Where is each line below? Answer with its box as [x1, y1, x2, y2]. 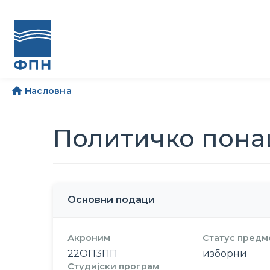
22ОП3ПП [67, 248, 118, 259]
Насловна [24, 86, 72, 96]
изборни [202, 248, 247, 259]
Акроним [67, 233, 110, 243]
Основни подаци [67, 194, 155, 206]
